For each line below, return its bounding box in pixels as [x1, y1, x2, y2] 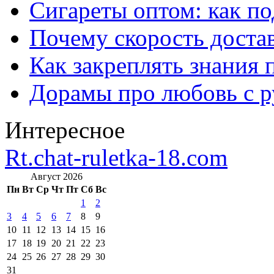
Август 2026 [31, 171, 83, 182]
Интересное [5, 116, 125, 143]
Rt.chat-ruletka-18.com [5, 144, 228, 171]
